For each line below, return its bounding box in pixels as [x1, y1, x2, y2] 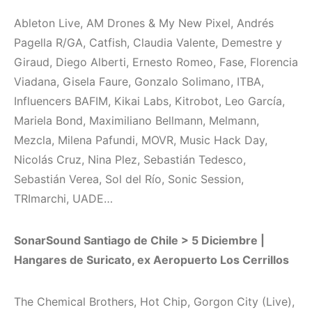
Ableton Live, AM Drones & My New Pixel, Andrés [14, 16, 274, 31]
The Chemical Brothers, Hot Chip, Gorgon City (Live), [14, 295, 295, 309]
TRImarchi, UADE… [14, 192, 113, 206]
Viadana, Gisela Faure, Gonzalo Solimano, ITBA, [14, 75, 264, 89]
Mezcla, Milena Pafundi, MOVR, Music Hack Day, [14, 133, 267, 148]
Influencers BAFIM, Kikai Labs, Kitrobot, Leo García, [14, 94, 285, 109]
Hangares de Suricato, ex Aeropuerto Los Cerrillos [14, 253, 289, 267]
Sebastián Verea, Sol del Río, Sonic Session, [14, 172, 244, 187]
